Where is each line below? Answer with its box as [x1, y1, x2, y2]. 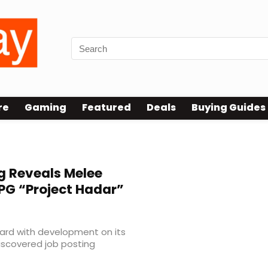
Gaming [25, 100, 66, 115]
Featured [82, 100, 131, 115]
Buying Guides [191, 100, 266, 115]
